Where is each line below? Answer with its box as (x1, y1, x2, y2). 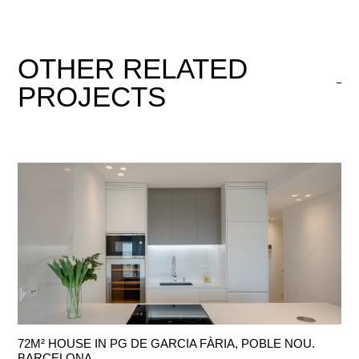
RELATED (123, 53, 248, 85)
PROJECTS (18, 81, 167, 113)
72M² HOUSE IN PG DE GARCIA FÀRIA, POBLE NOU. (18, 336, 316, 350)
